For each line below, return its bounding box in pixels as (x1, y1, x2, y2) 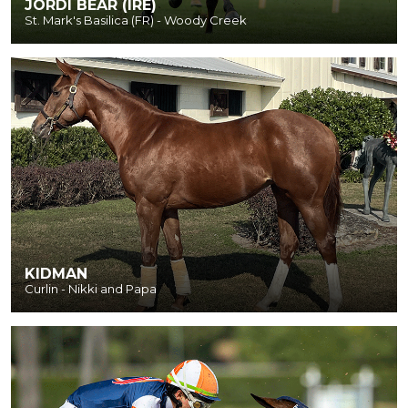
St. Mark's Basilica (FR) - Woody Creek (25, 13, 247, 28)
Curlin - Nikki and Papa (25, 281, 157, 297)
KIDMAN (25, 265, 87, 283)
